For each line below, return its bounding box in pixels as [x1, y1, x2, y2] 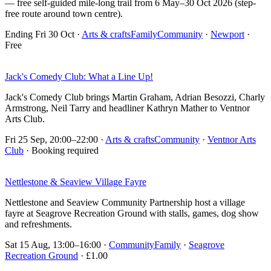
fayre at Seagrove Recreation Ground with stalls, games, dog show [5, 208, 259, 219]
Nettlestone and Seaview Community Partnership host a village [5, 197, 245, 208]
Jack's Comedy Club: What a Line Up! [5, 71, 153, 82]
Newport [211, 29, 244, 40]
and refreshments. [5, 219, 72, 230]
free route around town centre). [5, 8, 123, 19]
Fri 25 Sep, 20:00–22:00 [5, 134, 98, 145]
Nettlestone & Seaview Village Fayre [5, 177, 146, 188]
